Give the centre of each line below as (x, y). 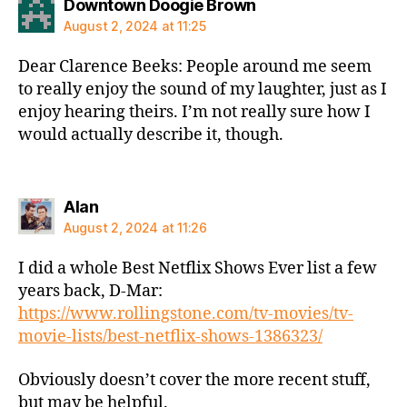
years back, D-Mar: (90, 291)
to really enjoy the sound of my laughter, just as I (203, 89)
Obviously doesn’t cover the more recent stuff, (194, 380)
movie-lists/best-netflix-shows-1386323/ (170, 337)
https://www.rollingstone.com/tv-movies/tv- (186, 314)
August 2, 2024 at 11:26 (135, 228)
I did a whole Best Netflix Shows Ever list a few (198, 268)
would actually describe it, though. (151, 134)
